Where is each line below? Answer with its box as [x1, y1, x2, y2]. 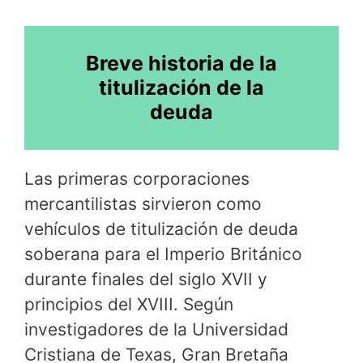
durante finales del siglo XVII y [24, 268, 267, 289]
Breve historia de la [86, 51, 277, 76]
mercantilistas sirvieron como [24, 193, 262, 214]
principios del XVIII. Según [24, 293, 233, 314]
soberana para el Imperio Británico [24, 243, 302, 264]
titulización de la [99, 75, 264, 100]
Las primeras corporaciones [24, 168, 250, 189]
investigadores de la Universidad [24, 318, 288, 340]
